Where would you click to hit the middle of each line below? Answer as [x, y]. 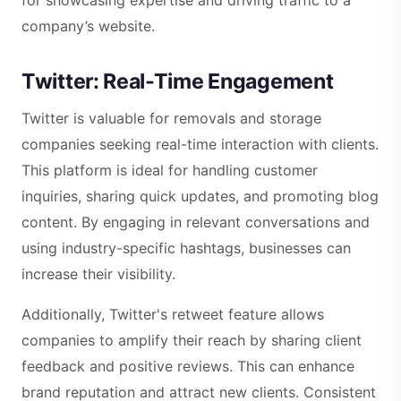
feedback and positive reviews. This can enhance [188, 367]
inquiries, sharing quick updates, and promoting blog [200, 196]
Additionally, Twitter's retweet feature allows [173, 315]
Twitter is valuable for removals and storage [171, 119]
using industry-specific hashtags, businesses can [186, 248]
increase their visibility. [98, 274]
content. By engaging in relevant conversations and [196, 222]
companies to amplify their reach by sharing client [192, 341]
